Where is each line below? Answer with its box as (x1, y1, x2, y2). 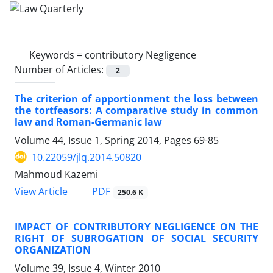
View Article (15, 185, 68, 198)
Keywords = (29, 48, 85, 62)
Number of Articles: (15, 62, 106, 76)
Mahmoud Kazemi (15, 167, 98, 181)
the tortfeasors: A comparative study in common (15, 103, 258, 117)
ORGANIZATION (15, 243, 91, 257)
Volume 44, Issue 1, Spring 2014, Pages (15, 133, 194, 147)
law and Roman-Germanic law (15, 115, 162, 129)
